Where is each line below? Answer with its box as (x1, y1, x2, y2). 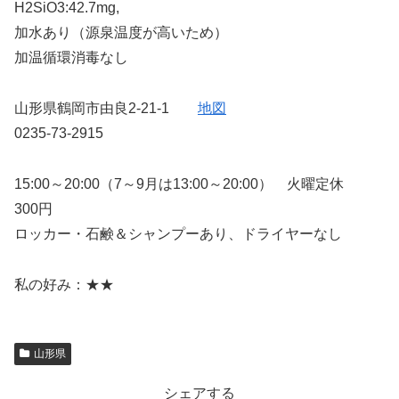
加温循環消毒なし (14, 50, 128, 66)
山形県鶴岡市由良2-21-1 (14, 101, 198, 117)
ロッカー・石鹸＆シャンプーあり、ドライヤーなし (14, 225, 342, 241)
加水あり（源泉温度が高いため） (14, 25, 228, 41)
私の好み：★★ (14, 276, 114, 292)
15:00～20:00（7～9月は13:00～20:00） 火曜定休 (14, 175, 344, 191)
